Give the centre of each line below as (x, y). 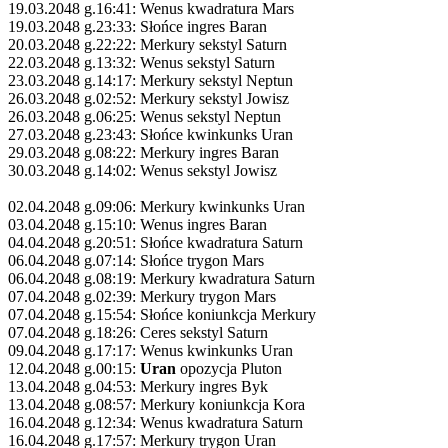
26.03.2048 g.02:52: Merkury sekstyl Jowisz (148, 98)
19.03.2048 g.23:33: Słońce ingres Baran (137, 26)
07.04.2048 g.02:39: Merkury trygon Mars (142, 296)
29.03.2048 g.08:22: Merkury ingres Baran (143, 152)
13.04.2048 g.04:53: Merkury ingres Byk (138, 386)
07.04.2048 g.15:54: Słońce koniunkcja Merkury (162, 314)
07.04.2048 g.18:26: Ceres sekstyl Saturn (138, 332)
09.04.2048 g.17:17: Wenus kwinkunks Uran (150, 350)
